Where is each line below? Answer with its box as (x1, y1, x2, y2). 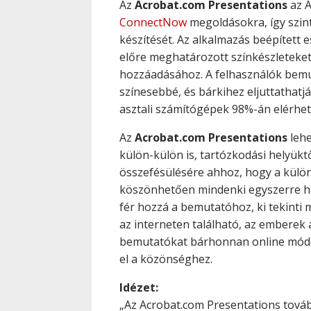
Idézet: (119, 280, 158, 295)
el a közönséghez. (119, 251, 212, 267)
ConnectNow (119, 15, 187, 30)
